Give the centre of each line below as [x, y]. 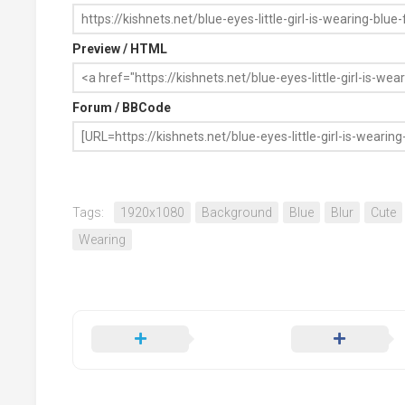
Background [237, 213]
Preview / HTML [120, 49]
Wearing [102, 240]
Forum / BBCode [122, 108]
